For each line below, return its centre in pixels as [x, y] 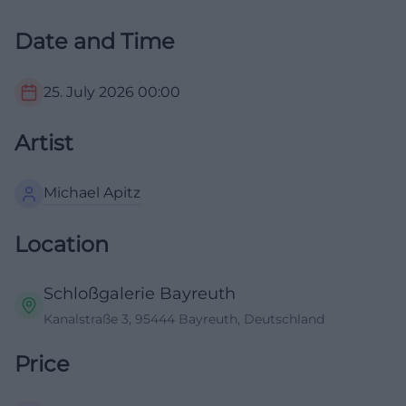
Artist [44, 142]
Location [62, 244]
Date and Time [95, 41]
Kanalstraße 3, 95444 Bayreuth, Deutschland [184, 319]
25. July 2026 [89, 92]
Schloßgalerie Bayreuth [140, 293]
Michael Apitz [92, 192]
